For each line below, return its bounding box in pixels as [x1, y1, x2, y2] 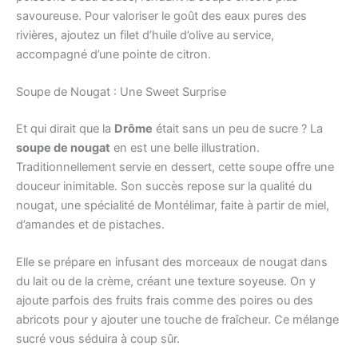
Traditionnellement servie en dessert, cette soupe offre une [16, 160, 334, 174]
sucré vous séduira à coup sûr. [16, 332, 180, 347]
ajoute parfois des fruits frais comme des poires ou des [16, 293, 313, 308]
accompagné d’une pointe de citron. [16, 46, 211, 62]
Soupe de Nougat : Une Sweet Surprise [16, 85, 226, 100]
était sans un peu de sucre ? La [153, 121, 323, 136]
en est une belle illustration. [110, 141, 260, 155]
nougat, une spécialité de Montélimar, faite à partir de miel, [16, 198, 329, 213]
